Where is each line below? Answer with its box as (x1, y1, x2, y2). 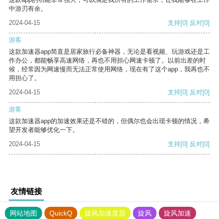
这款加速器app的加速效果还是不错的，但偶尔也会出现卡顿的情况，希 (9, 117, 210, 125)
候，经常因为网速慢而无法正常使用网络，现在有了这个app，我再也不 (9, 66, 210, 73)
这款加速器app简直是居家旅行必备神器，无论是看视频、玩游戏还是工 (9, 48, 210, 56)
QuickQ (49, 209, 72, 218)
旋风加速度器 (85, 209, 126, 218)
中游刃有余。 (9, 5, 47, 13)
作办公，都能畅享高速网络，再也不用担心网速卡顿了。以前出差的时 (9, 57, 206, 65)
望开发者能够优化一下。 (9, 126, 79, 134)
